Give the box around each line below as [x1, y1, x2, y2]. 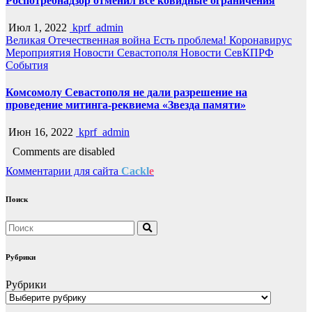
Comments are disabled [13, 146, 115, 158]
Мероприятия [6, 46, 73, 58]
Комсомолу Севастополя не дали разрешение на [6, 86, 247, 99]
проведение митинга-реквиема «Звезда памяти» [6, 99, 246, 111]
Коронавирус [229, 33, 292, 46]
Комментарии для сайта [6, 165, 121, 178]
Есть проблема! [153, 33, 229, 46]
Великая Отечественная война [6, 33, 153, 46]
